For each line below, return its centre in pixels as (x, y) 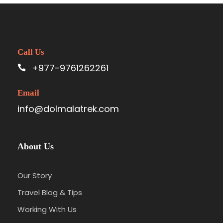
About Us (36, 147)
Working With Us (47, 210)
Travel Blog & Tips (50, 193)
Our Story (35, 176)
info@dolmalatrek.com (68, 109)
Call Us (31, 52)
